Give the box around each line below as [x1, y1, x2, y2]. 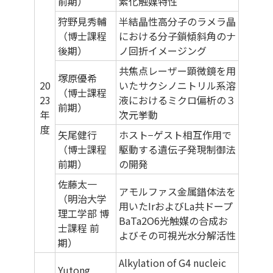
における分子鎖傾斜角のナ [119, 29, 236, 44]
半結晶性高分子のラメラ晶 [119, 14, 236, 29]
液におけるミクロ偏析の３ [119, 93, 236, 108]
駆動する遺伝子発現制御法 [119, 142, 236, 157]
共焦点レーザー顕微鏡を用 [119, 63, 236, 79]
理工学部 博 [58, 206, 109, 221]
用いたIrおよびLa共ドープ [119, 199, 233, 214]
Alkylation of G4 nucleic [119, 255, 226, 271]
